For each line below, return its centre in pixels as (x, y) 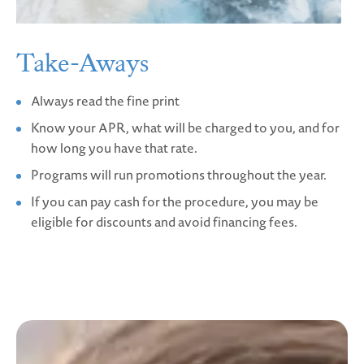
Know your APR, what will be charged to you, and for (185, 128)
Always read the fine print (105, 101)
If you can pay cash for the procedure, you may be (175, 202)
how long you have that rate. (114, 148)
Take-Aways (82, 64)
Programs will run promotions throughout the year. (179, 175)
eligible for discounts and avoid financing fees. (164, 222)
